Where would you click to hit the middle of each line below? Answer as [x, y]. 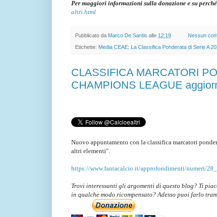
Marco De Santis [128, 35]
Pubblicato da [92, 35]
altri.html [84, 12]
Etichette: [87, 47]
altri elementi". [91, 151]
